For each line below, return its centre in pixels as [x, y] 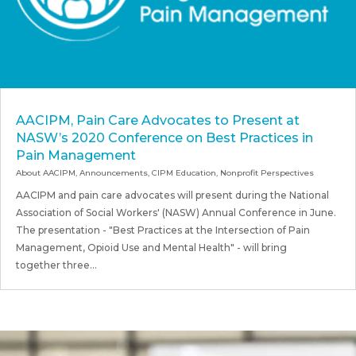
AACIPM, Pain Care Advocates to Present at [158, 120]
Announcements [114, 172]
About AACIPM [46, 172]
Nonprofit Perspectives [267, 172]
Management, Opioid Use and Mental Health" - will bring [151, 247]
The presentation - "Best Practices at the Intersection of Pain [163, 230]
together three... [56, 265]
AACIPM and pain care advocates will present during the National [172, 195]
